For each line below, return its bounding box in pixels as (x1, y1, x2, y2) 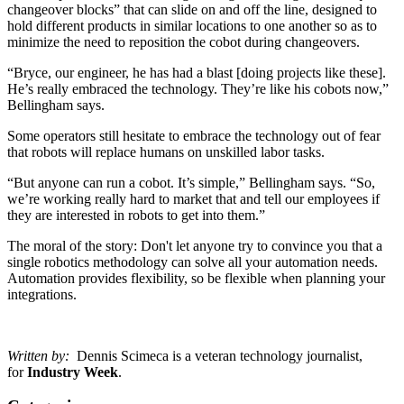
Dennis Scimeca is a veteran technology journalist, (77, 347, 363, 363)
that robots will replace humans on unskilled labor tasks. (7, 143, 328, 160)
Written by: (7, 347, 77, 363)
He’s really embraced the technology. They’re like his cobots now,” (7, 80, 389, 96)
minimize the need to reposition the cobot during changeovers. (7, 33, 363, 50)
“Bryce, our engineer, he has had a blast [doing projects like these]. (7, 64, 386, 80)
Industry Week (27, 363, 118, 380)
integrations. (7, 286, 80, 302)
